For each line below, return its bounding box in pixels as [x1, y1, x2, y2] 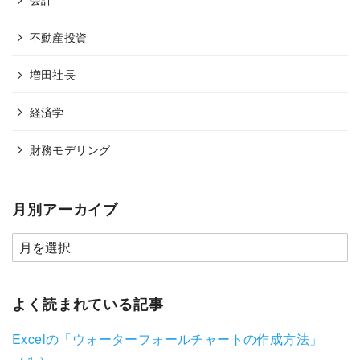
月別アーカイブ [12, 198, 119, 219]
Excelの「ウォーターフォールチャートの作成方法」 [12, 329, 323, 348]
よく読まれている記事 [12, 292, 164, 313]
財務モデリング [29, 140, 111, 157]
